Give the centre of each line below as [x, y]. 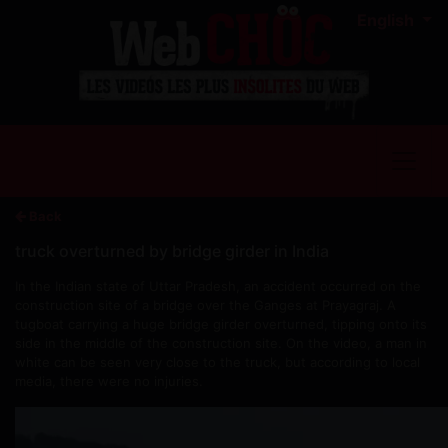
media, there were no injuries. [109, 380]
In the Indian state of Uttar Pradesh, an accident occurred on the [218, 285]
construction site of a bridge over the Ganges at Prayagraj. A [205, 304]
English [388, 20]
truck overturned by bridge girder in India [172, 250]
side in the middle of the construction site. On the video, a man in [221, 342]
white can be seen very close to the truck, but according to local [217, 361]
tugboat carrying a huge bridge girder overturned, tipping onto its [221, 323]
